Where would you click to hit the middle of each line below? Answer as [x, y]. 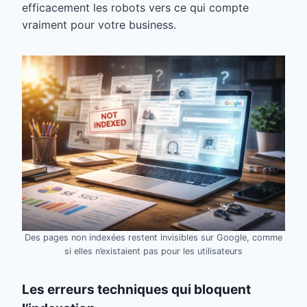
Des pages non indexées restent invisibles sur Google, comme [153, 238]
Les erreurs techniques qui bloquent [136, 290]
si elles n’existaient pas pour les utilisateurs [153, 251]
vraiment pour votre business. [99, 25]
